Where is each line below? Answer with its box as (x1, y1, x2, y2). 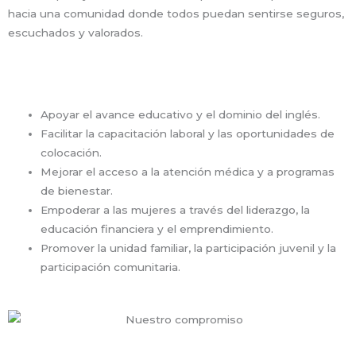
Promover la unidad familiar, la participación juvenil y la (41, 242, 337, 255)
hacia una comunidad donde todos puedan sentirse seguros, (8, 7, 344, 21)
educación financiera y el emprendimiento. (41, 222, 274, 236)
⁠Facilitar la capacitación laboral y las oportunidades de (41, 127, 335, 141)
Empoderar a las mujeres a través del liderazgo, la (41, 203, 311, 217)
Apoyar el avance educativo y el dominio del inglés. (41, 108, 321, 122)
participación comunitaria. (41, 261, 181, 274)
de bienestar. (41, 184, 114, 198)
